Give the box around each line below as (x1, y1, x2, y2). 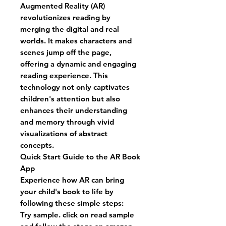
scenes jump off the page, (20, 47, 111, 57)
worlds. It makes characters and (20, 35, 132, 45)
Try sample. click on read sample (20, 209, 134, 219)
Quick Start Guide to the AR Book (20, 151, 140, 161)
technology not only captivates (20, 82, 130, 92)
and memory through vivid (20, 117, 114, 127)
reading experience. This (20, 70, 108, 80)
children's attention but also (20, 93, 120, 103)
